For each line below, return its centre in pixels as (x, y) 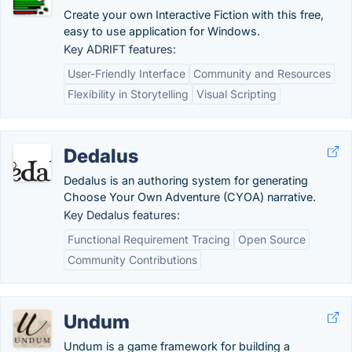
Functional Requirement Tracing (149, 239)
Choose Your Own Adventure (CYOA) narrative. (190, 197)
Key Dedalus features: (122, 215)
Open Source (272, 239)
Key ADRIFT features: (120, 49)
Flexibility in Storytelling (128, 94)
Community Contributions (132, 260)
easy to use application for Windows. (162, 31)
